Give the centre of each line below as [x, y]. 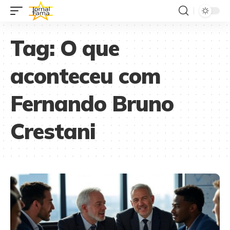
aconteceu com [85, 76]
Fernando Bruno [92, 103]
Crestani [53, 131]
